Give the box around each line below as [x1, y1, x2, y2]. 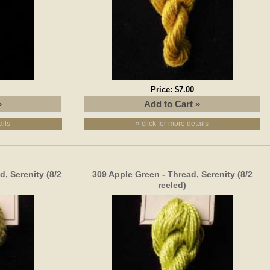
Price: [150, 84, 175, 94]
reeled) [158, 180, 187, 190]
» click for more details [136, 119, 209, 128]
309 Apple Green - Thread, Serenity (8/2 [92, 169, 253, 179]
